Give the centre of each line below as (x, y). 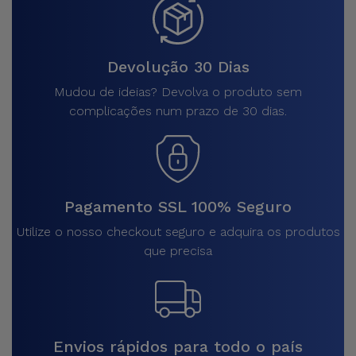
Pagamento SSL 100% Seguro (178, 207)
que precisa (178, 251)
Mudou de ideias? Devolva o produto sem (178, 92)
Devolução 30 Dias (178, 67)
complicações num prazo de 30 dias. (178, 111)
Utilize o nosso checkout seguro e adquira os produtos (178, 232)
